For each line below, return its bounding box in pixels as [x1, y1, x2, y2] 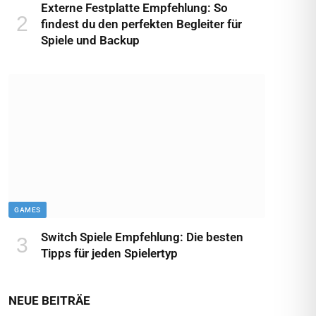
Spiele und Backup [41, 32, 140, 47]
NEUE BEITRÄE [8, 293, 90, 308]
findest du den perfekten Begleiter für [41, 16, 242, 31]
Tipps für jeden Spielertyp [41, 246, 178, 261]
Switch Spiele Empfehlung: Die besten [41, 230, 243, 245]
